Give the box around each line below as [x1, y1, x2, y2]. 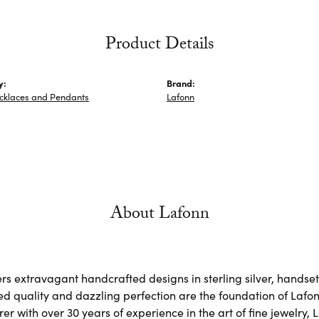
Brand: [167, 75, 195, 89]
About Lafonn [110, 200, 209, 230]
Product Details [105, 31, 214, 61]
